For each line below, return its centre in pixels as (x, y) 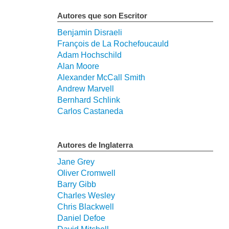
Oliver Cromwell (86, 173)
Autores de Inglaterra (95, 145)
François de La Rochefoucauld (113, 43)
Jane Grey (76, 162)
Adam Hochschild (89, 55)
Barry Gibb (77, 184)
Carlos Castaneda (90, 111)
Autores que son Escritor (102, 15)
